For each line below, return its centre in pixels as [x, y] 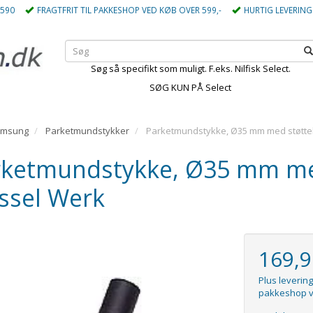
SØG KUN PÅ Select [191, 87]
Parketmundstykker [87, 131]
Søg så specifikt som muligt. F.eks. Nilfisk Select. [190, 68]
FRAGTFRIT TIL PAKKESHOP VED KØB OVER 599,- [129, 10]
